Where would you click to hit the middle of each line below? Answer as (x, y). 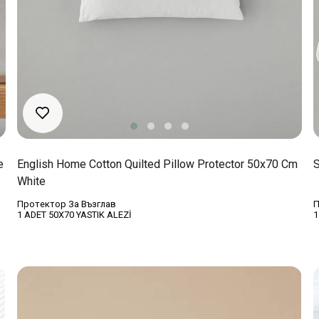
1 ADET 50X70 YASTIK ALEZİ (74, 214)
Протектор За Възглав (66, 204)
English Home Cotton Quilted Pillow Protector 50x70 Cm (157, 164)
